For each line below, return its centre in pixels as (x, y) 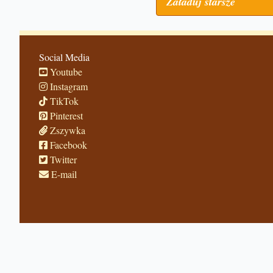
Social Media (64, 57)
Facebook (67, 145)
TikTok (63, 101)
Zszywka (66, 130)
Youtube (65, 72)
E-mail (63, 174)
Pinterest (65, 115)
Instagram (68, 86)
